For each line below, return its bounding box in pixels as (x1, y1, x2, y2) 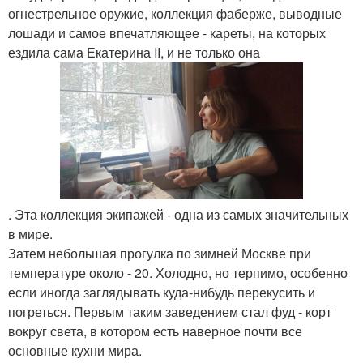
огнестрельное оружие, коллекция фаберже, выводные (8, 4, 342, 23)
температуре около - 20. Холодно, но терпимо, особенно (8, 263, 348, 282)
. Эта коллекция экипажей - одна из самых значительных (8, 204, 348, 224)
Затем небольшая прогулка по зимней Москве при (8, 243, 311, 263)
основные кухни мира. (8, 340, 142, 360)
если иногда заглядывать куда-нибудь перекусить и (8, 282, 315, 301)
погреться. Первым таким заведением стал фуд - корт (8, 301, 331, 321)
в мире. (8, 224, 53, 243)
